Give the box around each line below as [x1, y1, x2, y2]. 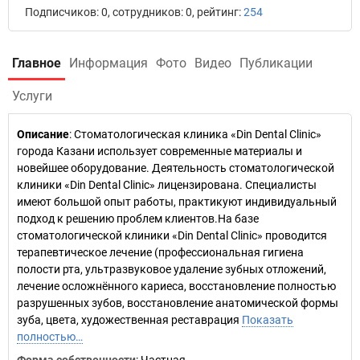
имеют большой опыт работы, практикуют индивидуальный [17, 195, 337, 208]
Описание [17, 128, 69, 141]
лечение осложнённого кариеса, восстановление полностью [17, 280, 336, 292]
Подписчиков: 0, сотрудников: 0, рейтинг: [25, 6, 243, 18]
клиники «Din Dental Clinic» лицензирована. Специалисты [17, 178, 317, 191]
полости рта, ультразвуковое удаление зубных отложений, [17, 263, 326, 276]
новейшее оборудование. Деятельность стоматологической [17, 162, 334, 174]
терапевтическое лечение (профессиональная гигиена [17, 246, 304, 259]
